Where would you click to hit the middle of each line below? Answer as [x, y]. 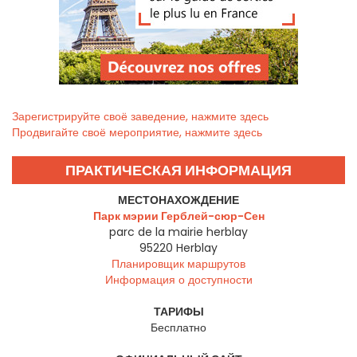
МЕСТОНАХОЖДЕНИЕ [178, 200]
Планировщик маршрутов [178, 264]
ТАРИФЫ [178, 312]
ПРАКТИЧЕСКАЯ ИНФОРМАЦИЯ [178, 171]
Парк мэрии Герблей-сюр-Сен [178, 216]
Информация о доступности [178, 280]
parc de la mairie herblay [178, 232]
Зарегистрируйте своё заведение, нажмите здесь [140, 117]
